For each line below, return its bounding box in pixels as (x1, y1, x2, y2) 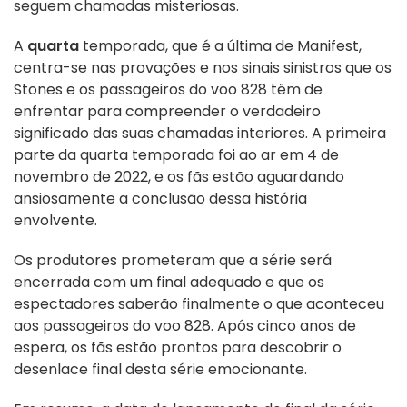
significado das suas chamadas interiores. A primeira (14, 122, 386, 144)
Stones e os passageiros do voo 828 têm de (14, 78, 323, 100)
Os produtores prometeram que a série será (14, 249, 332, 271)
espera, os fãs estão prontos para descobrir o (14, 336, 342, 358)
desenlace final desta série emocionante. (14, 358, 307, 380)
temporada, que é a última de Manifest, (79, 35, 362, 56)
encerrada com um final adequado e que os (14, 271, 324, 293)
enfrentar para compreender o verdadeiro (14, 100, 321, 122)
